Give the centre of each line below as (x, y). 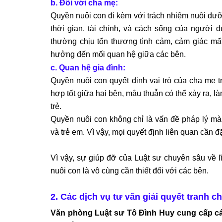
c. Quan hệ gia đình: (88, 67)
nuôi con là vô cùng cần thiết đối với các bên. (130, 170)
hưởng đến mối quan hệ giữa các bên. (118, 54)
